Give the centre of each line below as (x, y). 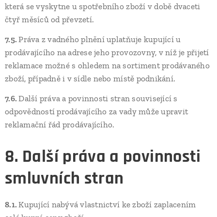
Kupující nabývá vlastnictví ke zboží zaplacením (107, 204)
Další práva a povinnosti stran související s (98, 98)
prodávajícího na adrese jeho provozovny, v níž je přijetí (107, 52)
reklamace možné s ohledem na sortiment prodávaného (107, 65)
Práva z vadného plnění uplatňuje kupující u (100, 39)
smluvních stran (64, 178)
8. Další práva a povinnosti (103, 157)
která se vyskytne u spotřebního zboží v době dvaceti (103, 6)
